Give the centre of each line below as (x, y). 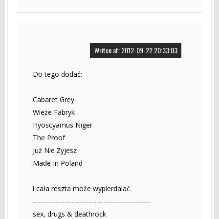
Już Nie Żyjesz (55, 150)
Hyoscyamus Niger (63, 125)
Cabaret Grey (54, 99)
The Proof (49, 137)
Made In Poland (58, 163)
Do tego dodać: (57, 74)
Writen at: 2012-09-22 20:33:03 (136, 50)
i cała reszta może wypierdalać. (82, 188)
